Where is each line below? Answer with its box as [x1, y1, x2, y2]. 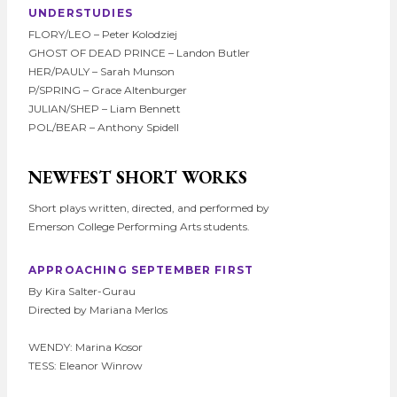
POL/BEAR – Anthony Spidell [28, 120, 179, 134]
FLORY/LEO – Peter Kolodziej [28, 27, 177, 41]
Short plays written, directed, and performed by [28, 200, 269, 214]
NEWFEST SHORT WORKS [28, 165, 247, 189]
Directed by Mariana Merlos [28, 302, 167, 316]
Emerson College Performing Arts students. [28, 219, 250, 233]
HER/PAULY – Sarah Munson [28, 64, 177, 78]
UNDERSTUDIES [28, 5, 133, 19]
